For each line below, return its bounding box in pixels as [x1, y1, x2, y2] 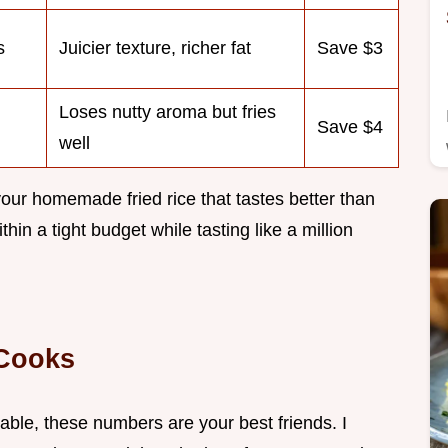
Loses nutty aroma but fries [59, 102, 276, 123]
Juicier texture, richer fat [59, 38, 251, 59]
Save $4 [317, 117, 383, 138]
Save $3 [317, 38, 383, 59]
